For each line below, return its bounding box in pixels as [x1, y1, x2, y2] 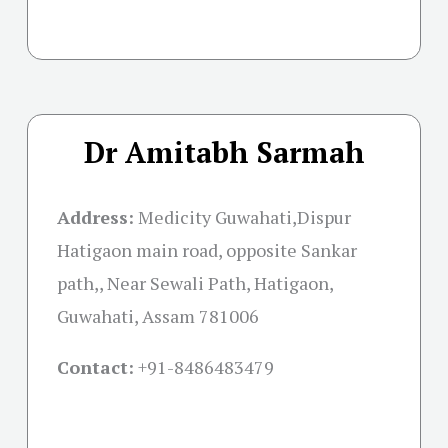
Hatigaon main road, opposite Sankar [57, 237, 357, 262]
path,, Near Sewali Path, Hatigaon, [57, 270, 333, 295]
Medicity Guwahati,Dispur [134, 204, 351, 229]
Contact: [57, 354, 134, 379]
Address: [57, 204, 134, 229]
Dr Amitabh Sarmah [83, 132, 365, 171]
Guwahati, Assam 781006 [57, 303, 259, 328]
